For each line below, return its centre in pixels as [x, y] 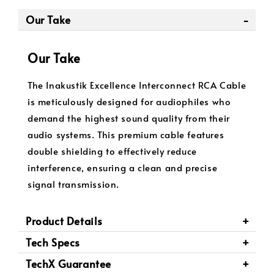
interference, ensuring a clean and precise [123, 167]
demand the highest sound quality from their [129, 117]
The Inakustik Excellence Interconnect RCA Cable [137, 84]
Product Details [64, 220]
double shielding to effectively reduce [112, 150]
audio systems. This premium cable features [126, 134]
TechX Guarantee [68, 263]
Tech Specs [53, 242]
